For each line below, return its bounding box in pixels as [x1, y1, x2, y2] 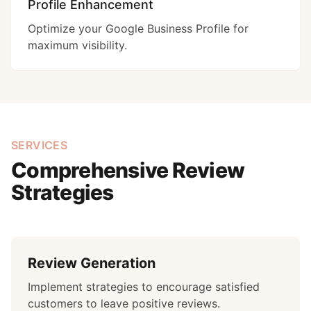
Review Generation [28, 255, 155, 271]
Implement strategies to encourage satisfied [28, 280, 260, 294]
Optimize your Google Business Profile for [28, 22, 249, 35]
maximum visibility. [28, 38, 127, 52]
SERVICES [11, 138, 68, 152]
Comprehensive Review [11, 158, 244, 183]
